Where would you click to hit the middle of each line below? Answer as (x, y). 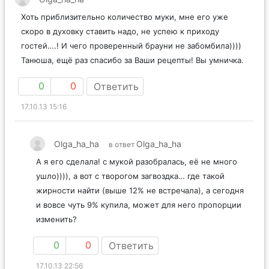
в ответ (122, 144)
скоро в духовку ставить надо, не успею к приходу (120, 31)
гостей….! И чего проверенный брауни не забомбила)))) (131, 45)
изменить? (56, 219)
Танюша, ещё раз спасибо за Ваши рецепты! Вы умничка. (132, 60)
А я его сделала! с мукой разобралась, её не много (137, 161)
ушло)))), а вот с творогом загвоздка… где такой (130, 176)
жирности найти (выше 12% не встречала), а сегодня (140, 190)
